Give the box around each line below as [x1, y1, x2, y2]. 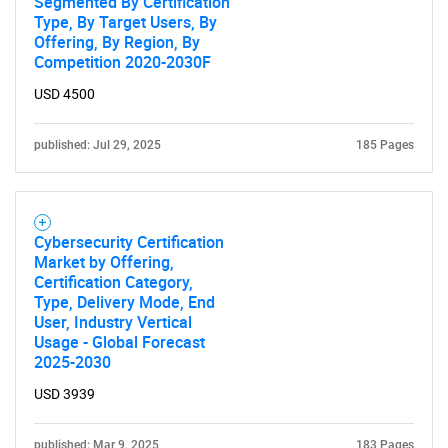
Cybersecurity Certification [34, 231, 224, 253]
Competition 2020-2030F [34, 51, 211, 73]
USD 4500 [34, 86, 95, 102]
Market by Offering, [34, 251, 174, 273]
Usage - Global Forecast [34, 331, 205, 353]
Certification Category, [34, 271, 193, 293]
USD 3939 [34, 386, 95, 402]
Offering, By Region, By [34, 31, 200, 53]
